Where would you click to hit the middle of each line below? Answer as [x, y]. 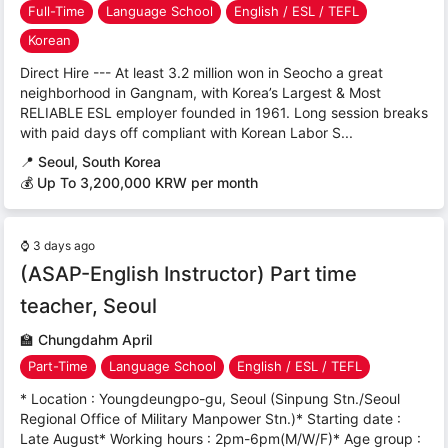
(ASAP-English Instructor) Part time [188, 273]
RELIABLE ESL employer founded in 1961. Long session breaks [224, 112]
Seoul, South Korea [99, 161]
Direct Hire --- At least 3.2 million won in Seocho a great [201, 72]
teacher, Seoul [88, 305]
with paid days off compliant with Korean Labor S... [186, 132]
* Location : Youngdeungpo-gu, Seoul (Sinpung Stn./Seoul [210, 398]
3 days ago [64, 245]
